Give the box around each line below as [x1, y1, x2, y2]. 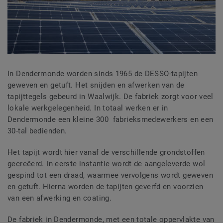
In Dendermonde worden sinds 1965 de [7, 69, 145, 79]
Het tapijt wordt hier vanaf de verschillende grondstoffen [7, 148, 205, 157]
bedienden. [29, 126, 67, 136]
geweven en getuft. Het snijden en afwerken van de [7, 81, 185, 90]
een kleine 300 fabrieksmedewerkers [58, 115, 191, 124]
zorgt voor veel [161, 92, 214, 102]
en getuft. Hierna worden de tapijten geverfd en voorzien [7, 182, 204, 192]
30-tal [7, 126, 29, 136]
